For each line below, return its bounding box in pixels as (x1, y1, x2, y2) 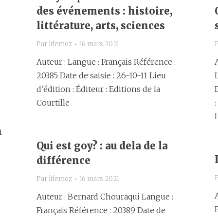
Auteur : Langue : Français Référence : (36, 57, 176, 67)
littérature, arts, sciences (36, 19, 165, 32)
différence (36, 154, 91, 166)
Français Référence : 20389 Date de (36, 205, 165, 215)
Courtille (36, 98, 70, 108)
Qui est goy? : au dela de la (36, 140, 168, 152)
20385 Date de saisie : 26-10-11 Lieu (36, 71, 166, 80)
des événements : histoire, (36, 5, 172, 17)
